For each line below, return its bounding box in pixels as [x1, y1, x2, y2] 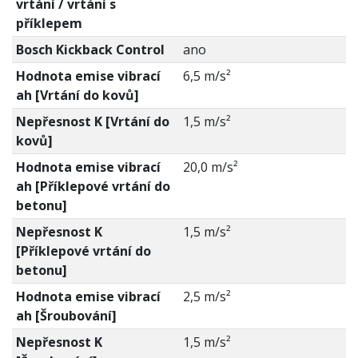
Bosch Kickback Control [15, 41, 165, 59]
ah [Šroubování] [15, 307, 117, 325]
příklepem [15, 14, 82, 33]
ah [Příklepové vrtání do [15, 177, 170, 196]
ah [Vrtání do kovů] [15, 86, 139, 105]
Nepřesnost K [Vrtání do [15, 113, 169, 131]
